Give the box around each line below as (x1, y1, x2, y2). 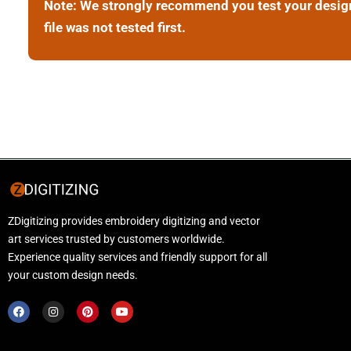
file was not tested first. (43, 20, 186, 36)
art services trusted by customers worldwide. (8, 233, 225, 246)
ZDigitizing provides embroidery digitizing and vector (8, 215, 260, 228)
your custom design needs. (8, 269, 138, 282)
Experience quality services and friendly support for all (8, 251, 267, 264)
